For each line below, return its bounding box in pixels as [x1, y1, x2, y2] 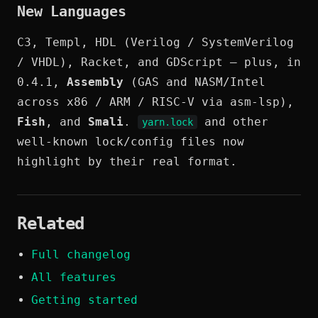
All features [31, 270, 116, 285]
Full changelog [31, 248, 131, 262]
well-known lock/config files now [17, 135, 244, 149]
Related [17, 214, 84, 234]
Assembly [67, 75, 124, 89]
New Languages [17, 3, 126, 21]
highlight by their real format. [17, 155, 237, 169]
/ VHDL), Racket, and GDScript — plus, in [17, 55, 301, 70]
